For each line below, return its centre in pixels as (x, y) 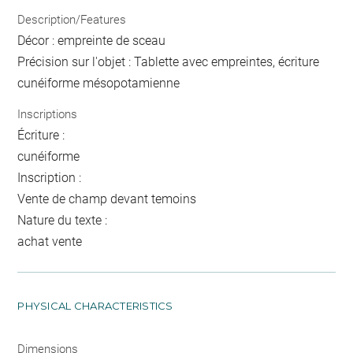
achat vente (50, 242)
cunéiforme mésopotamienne (99, 83)
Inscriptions (48, 114)
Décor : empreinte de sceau (92, 40)
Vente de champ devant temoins (107, 199)
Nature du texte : (63, 220)
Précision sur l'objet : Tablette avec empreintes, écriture (169, 61)
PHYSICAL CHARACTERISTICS (95, 306)
